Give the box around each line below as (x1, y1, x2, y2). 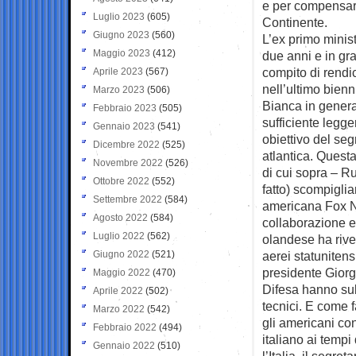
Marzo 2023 (93, 83, 145, 95)
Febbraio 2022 (93, 321, 157, 333)
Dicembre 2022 (93, 138, 160, 150)
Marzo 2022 (93, 303, 145, 315)
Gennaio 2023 (93, 120, 155, 132)
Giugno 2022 (93, 248, 149, 260)
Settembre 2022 (93, 193, 162, 205)
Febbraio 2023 (93, 102, 157, 114)
